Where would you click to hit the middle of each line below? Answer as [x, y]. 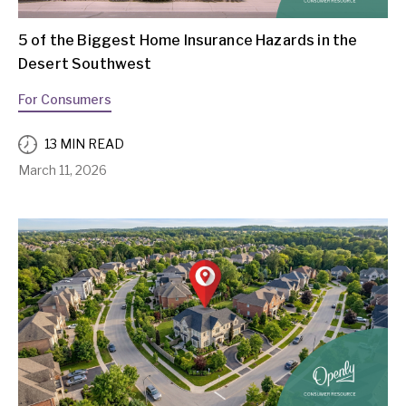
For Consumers [65, 99]
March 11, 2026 [63, 169]
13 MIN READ [84, 144]
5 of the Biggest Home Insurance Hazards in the [188, 40]
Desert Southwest [85, 63]
